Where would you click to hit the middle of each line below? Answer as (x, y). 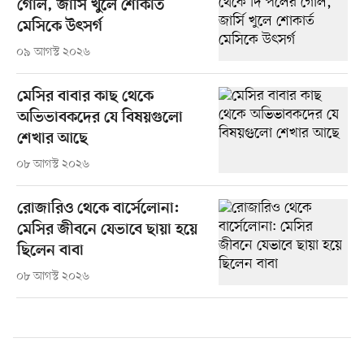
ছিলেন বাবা (50, 252)
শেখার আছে (52, 140)
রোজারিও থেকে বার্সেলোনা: (98, 210)
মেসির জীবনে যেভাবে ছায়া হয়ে (107, 231)
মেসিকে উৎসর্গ (59, 27)
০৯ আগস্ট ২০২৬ (53, 52)
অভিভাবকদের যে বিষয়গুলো (100, 119)
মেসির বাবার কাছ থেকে (85, 97)
